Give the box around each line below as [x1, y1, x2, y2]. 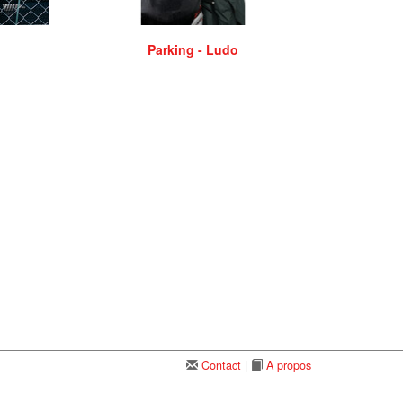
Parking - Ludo [148, 40, 239, 58]
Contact [201, 357, 241, 374]
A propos [266, 357, 311, 374]
